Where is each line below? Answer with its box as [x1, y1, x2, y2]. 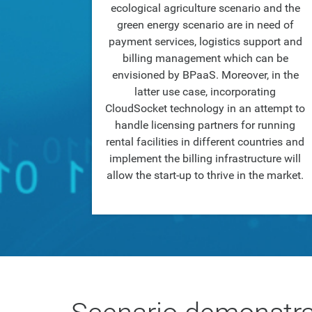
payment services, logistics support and [108, 35, 302, 48]
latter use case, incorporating [134, 85, 276, 98]
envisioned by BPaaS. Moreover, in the [111, 68, 299, 81]
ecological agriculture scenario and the [110, 1, 300, 15]
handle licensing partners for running [115, 118, 295, 132]
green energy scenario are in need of [116, 18, 294, 31]
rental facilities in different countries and [106, 135, 304, 148]
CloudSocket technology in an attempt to [105, 102, 305, 115]
